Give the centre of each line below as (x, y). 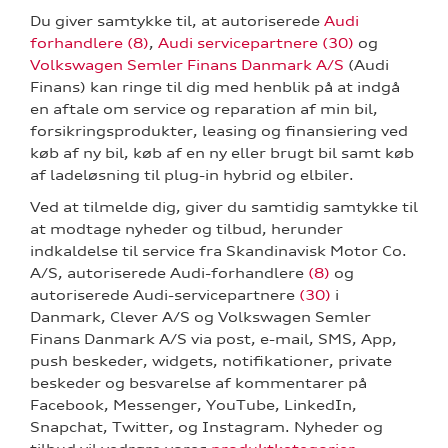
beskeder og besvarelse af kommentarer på (198, 383)
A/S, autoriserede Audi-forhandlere (169, 273)
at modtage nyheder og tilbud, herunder (186, 229)
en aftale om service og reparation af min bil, (204, 109)
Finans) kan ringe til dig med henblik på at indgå (215, 87)
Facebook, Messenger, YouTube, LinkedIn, (193, 405)
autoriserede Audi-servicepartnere (164, 295)
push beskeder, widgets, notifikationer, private (211, 361)
